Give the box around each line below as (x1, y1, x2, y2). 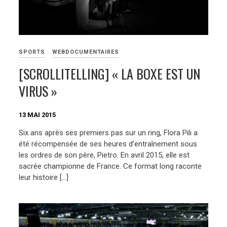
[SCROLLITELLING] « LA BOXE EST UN (19, 63, 201, 84)
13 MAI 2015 (19, 110, 56, 119)
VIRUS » (19, 81, 58, 101)
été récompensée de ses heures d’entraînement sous (19, 139, 198, 149)
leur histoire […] (19, 173, 69, 182)
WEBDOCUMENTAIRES (52, 48, 120, 55)
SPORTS (19, 48, 46, 55)
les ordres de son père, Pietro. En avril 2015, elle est (19, 150, 190, 160)
